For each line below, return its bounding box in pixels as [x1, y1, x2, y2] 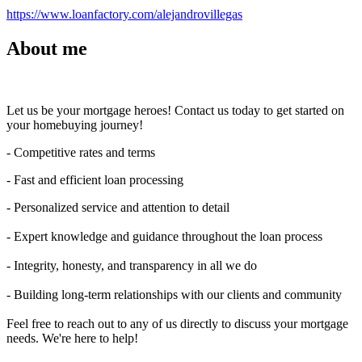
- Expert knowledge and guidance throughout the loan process [6, 229, 322, 243]
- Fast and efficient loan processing [6, 172, 183, 187]
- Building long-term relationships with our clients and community [6, 287, 342, 301]
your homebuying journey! [6, 117, 143, 132]
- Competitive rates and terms [6, 145, 155, 159]
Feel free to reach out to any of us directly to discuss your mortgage [6, 316, 348, 330]
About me [6, 37, 87, 59]
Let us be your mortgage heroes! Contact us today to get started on [6, 103, 344, 117]
